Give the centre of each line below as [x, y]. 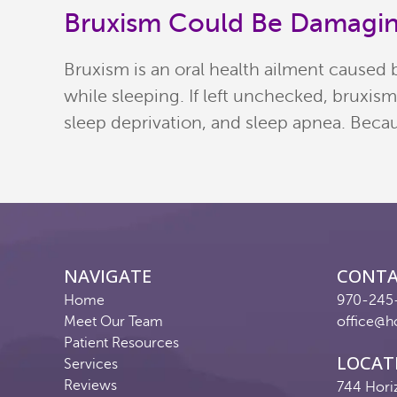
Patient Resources [121, 343]
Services [91, 364]
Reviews [90, 385]
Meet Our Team [113, 322]
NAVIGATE [108, 276]
